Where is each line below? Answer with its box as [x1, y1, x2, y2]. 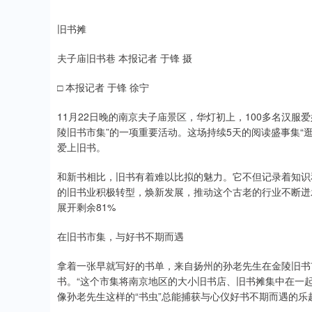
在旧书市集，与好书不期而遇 [57, 229, 184, 243]
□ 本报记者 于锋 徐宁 [57, 80, 149, 94]
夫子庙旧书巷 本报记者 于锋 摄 [57, 51, 192, 65]
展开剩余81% [57, 200, 116, 214]
